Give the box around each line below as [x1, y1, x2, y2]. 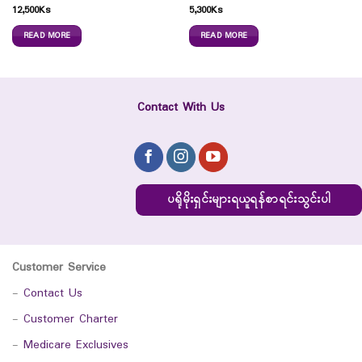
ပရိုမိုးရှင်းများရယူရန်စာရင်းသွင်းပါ [166, 190, 331, 209]
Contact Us [23, 284, 82, 304]
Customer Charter [23, 310, 118, 330]
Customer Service [12, 259, 106, 278]
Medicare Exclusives [23, 336, 128, 356]
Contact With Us [137, 99, 225, 118]
